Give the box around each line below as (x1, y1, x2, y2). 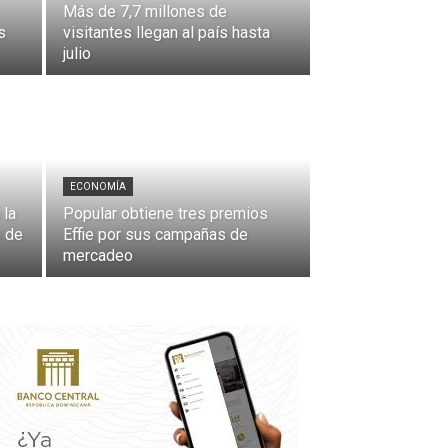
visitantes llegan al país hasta (63, 23, 270, 42)
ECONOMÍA (70, 181, 126, 192)
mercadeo (63, 246, 133, 265)
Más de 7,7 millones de (63, 2, 227, 21)
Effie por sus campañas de (63, 225, 248, 244)
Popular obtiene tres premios (63, 204, 268, 223)
